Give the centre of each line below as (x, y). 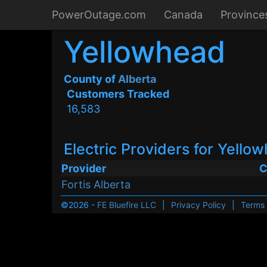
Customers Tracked (118, 94)
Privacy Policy (198, 205)
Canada (183, 15)
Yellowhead (145, 52)
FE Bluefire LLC (127, 205)
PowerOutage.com (99, 15)
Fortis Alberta (96, 184)
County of (91, 79)
